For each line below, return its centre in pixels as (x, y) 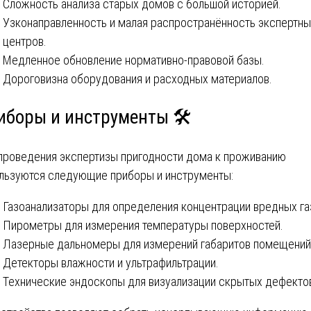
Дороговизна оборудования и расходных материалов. (137, 79)
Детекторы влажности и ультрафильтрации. (111, 262)
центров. (25, 42)
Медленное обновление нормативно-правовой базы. (134, 60)
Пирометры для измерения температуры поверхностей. (143, 225)
